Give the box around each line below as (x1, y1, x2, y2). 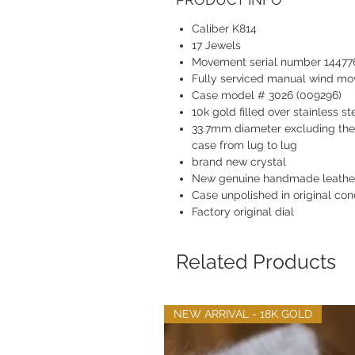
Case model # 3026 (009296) (192, 89, 342, 101)
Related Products (176, 250, 336, 273)
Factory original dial (192, 205, 294, 218)
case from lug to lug (192, 139, 297, 151)
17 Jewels (192, 39, 241, 52)
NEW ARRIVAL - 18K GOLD (174, 307, 312, 320)
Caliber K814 (192, 22, 257, 35)
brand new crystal (192, 155, 286, 168)
